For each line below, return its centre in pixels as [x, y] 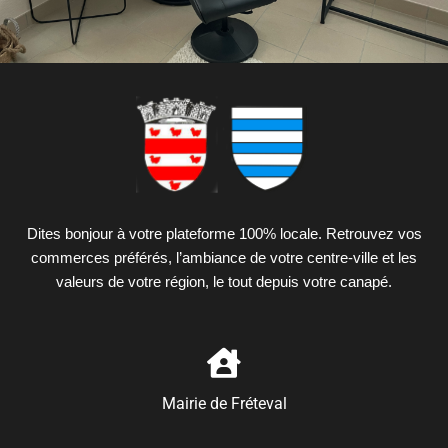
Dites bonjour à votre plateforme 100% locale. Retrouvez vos [224, 233]
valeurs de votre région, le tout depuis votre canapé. [224, 281]
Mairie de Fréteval [224, 403]
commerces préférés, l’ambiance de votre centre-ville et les [224, 257]
